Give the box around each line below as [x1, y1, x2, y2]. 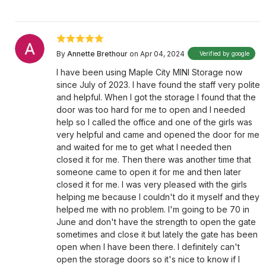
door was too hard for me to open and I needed [56, 104, 245, 115]
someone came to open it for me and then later [56, 167, 241, 177]
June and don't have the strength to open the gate [56, 217, 256, 227]
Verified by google [199, 50, 250, 57]
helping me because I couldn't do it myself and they [56, 192, 259, 202]
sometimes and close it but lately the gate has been [56, 229, 258, 239]
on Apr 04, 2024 [129, 49, 185, 58]
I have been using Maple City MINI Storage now [56, 67, 242, 77]
